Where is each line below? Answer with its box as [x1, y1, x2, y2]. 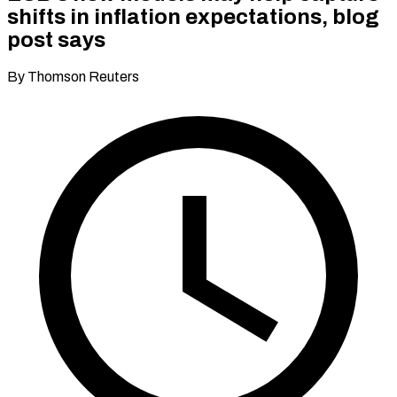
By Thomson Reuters [7, 68, 139, 84]
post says [7, 27, 105, 51]
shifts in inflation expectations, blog [7, 4, 379, 28]
